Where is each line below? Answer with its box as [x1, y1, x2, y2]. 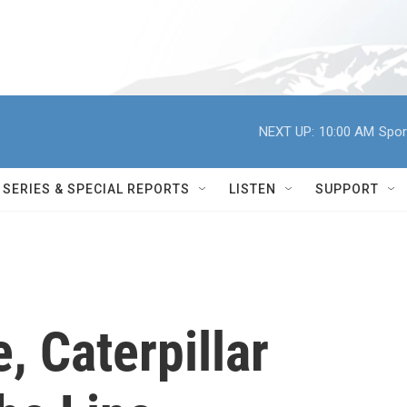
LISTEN [229, 182, 276, 196]
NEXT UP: [259, 123, 314, 140]
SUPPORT [315, 182, 379, 196]
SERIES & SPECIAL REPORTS [3, 182, 190, 196]
